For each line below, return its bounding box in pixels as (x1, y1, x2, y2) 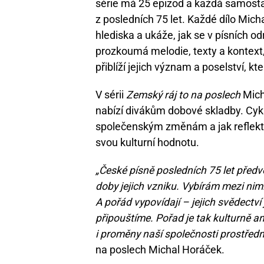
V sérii (95, 88, 126, 101)
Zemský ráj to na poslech (126, 88, 240, 101)
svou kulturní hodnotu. (95, 136, 199, 148)
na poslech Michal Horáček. (95, 243, 225, 256)
